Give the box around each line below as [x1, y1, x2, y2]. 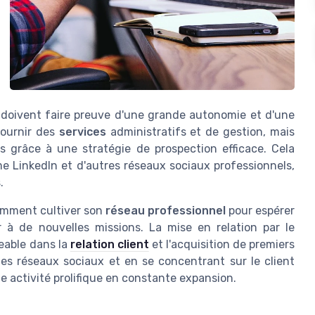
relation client [70, 238, 149, 252]
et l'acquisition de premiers [148, 238, 295, 252]
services [58, 125, 106, 139]
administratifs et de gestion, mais [105, 125, 295, 139]
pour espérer [225, 204, 295, 218]
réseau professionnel [105, 204, 226, 218]
